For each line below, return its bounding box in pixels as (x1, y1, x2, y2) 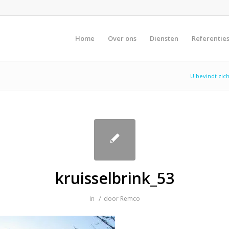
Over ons (107, 34, 136, 43)
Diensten (149, 34, 178, 43)
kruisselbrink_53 (55, 168, 174, 189)
